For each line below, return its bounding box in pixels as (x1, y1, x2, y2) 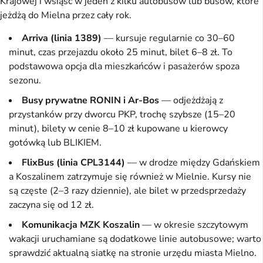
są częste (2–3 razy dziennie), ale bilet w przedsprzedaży (9, 184, 246, 198)
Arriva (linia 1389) (22, 32, 102, 45)
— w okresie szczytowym (140, 218, 248, 232)
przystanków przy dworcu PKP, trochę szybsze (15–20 (9, 108, 235, 122)
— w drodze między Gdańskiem (125, 156, 260, 170)
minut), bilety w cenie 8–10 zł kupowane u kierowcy (9, 122, 228, 136)
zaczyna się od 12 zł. (9, 198, 94, 212)
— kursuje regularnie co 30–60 (102, 32, 235, 45)
